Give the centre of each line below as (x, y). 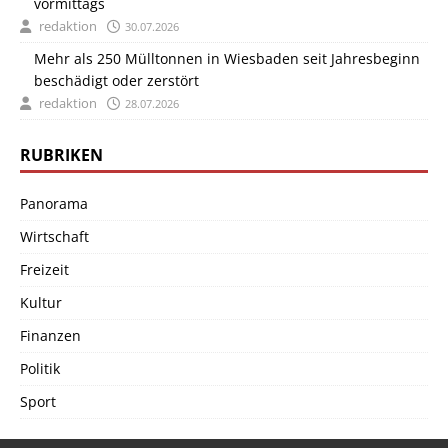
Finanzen (50, 336)
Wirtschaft (54, 237)
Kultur (41, 303)
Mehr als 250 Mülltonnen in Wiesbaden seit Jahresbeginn (227, 59)
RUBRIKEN (61, 155)
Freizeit (44, 270)
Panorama (54, 204)
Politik (40, 369)
